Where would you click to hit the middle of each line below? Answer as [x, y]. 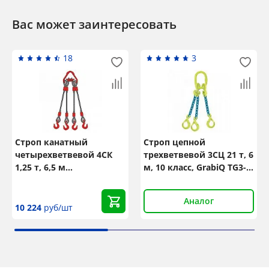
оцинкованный [49, 180]
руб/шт [57, 208]
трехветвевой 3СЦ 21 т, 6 [198, 155]
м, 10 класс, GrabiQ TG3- [195, 168]
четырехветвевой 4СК [64, 155]
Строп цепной [174, 142]
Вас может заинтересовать [94, 25]
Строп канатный [51, 142]
